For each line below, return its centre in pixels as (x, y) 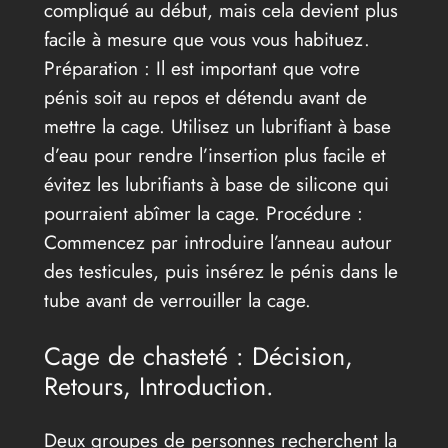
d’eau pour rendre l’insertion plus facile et (214, 155)
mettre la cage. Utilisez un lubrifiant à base (217, 126)
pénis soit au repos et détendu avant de (205, 97)
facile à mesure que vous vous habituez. (206, 39)
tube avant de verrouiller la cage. (177, 300)
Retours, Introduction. (158, 385)
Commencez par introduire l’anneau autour (217, 242)
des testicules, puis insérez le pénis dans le (220, 271)
